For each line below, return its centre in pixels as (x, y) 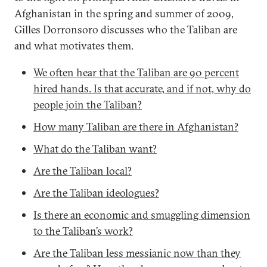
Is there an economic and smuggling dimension (142, 215)
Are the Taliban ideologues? (96, 193)
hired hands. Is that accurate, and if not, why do (142, 89)
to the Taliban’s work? (83, 231)
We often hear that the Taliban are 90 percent (136, 72)
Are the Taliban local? (83, 171)
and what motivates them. (74, 46)
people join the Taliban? (88, 105)
